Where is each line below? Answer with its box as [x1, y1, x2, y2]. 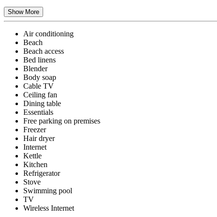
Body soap [23, 73, 56, 81]
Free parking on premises [23, 117, 100, 125]
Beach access [23, 47, 64, 55]
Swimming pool [23, 186, 72, 195]
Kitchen [23, 160, 47, 169]
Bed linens [23, 56, 56, 64]
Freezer [23, 125, 46, 134]
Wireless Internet [23, 204, 74, 212]
